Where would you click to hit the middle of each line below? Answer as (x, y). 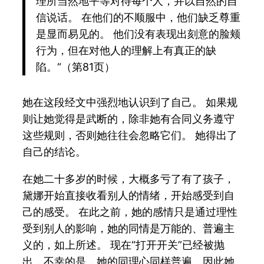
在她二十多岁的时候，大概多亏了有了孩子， (129, 179)
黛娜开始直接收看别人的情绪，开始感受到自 (129, 195)
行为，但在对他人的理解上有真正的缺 (126, 51)
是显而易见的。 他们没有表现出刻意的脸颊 (138, 34)
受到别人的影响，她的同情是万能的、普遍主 (129, 228)
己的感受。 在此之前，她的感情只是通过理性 (130, 212)
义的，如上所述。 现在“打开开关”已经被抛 (124, 245)
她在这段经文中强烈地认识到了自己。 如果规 (130, 102)
